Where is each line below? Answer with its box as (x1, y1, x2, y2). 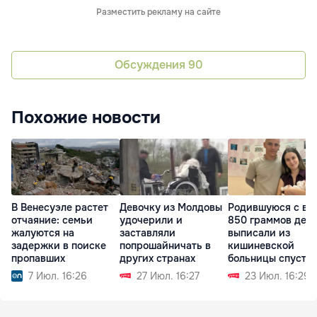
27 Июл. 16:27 (137, 270, 200, 282)
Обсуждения (114, 57, 188, 73)
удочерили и (120, 214, 183, 226)
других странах (120, 252, 195, 265)
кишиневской (228, 239, 294, 252)
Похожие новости (11, 106, 161, 128)
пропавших (11, 252, 65, 265)
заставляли (120, 226, 175, 239)
